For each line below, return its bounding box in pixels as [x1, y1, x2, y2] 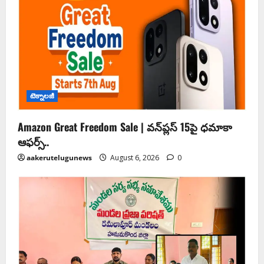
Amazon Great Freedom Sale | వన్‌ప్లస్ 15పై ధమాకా [18, 118, 232, 134]
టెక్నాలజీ [30, 90, 55, 101]
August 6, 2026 [108, 152, 161, 163]
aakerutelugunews [27, 152, 92, 163]
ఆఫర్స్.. [18, 133, 49, 149]
